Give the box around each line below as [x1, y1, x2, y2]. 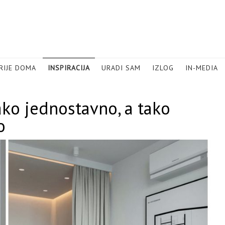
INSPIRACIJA [48, 63, 90, 72]
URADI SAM [101, 63, 141, 72]
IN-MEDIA [185, 63, 218, 72]
